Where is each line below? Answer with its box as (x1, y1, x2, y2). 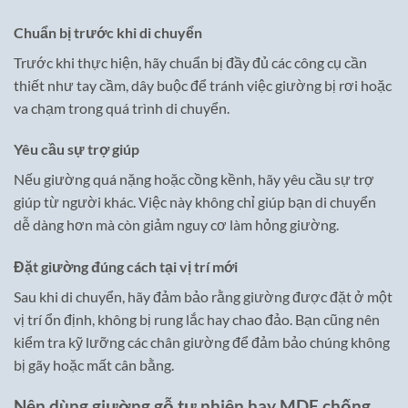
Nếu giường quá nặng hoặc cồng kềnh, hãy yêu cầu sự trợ (14, 170, 374, 189)
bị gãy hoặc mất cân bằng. (14, 356, 174, 374)
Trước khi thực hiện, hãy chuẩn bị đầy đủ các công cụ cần (14, 53, 367, 71)
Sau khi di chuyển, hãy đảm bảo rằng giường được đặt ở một (14, 288, 393, 306)
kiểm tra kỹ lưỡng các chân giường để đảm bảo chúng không (14, 333, 390, 352)
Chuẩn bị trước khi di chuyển (14, 23, 202, 41)
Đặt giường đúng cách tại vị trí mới (14, 258, 238, 276)
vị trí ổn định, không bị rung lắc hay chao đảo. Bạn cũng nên (14, 311, 380, 329)
